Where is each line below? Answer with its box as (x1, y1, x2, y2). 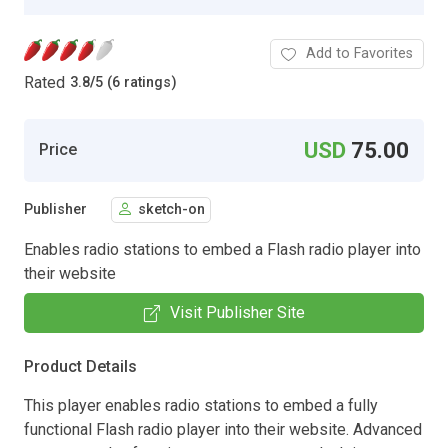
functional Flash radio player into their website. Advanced (24, 419, 422, 439)
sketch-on (138, 201, 205, 219)
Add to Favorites (306, 44, 413, 62)
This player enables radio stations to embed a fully (24, 395, 378, 415)
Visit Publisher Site (169, 302, 305, 322)
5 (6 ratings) (95, 74, 177, 92)
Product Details (24, 356, 137, 376)
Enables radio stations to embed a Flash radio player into (24, 239, 421, 259)
